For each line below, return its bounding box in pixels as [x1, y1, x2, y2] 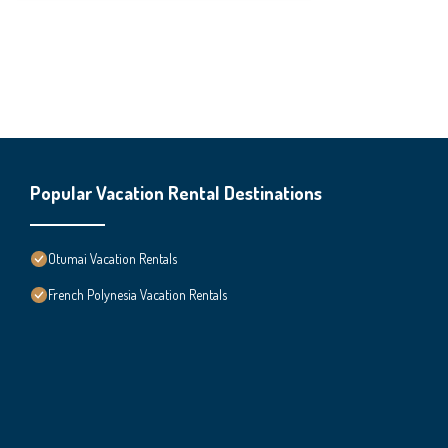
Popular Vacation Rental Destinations [30, 180, 322, 204]
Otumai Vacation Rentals [48, 249, 177, 267]
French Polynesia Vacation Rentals [48, 285, 227, 303]
